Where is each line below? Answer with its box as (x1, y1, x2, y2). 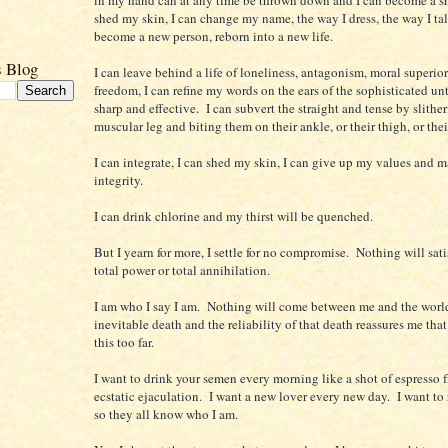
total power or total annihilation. (94, 260, 270, 279)
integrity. (94, 170, 143, 189)
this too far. (94, 332, 154, 351)
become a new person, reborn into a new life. (94, 26, 333, 45)
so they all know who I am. (94, 404, 238, 423)
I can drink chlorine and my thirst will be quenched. (94, 206, 373, 225)
